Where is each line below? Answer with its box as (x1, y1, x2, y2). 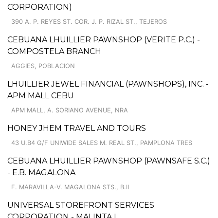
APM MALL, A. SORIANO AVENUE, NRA (11, 106, 128, 114)
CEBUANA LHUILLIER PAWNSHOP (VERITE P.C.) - (7, 35, 200, 44)
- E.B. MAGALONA (7, 167, 75, 177)
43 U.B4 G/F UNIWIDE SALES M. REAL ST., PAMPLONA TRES (11, 139, 192, 146)
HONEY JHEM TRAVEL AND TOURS (7, 123, 146, 133)
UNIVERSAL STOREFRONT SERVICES (7, 200, 154, 210)
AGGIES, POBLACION (11, 62, 75, 70)
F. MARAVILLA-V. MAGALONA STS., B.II (11, 183, 129, 191)
